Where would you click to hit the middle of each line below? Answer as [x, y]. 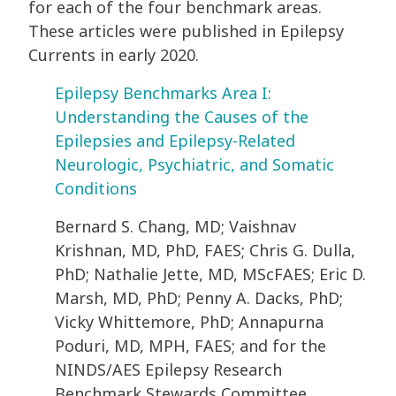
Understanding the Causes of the [182, 117]
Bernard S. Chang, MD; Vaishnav [175, 227]
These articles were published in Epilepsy [186, 31]
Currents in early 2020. [116, 55]
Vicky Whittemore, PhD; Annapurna [189, 322]
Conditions [96, 189]
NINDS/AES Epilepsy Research [168, 370]
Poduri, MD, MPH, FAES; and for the [190, 346]
